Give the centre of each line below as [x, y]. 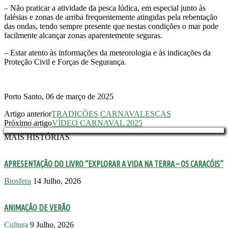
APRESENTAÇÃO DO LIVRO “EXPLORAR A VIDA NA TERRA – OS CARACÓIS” [114, 164]
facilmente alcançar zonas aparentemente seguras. [83, 35]
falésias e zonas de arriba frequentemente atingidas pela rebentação [111, 17]
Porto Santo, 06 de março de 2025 [59, 96]
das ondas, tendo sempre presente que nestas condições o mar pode [111, 26]
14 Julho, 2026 [57, 181]
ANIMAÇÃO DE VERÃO [37, 207]
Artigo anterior [28, 113]
